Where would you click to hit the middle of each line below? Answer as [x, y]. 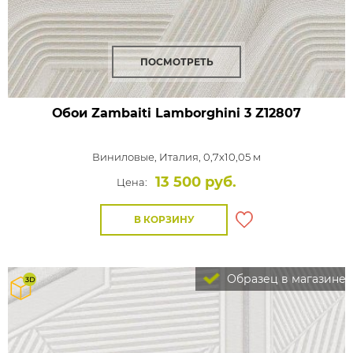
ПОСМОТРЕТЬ [176, 62]
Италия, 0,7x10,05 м [210, 157]
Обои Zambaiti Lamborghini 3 [152, 113]
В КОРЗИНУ [164, 219]
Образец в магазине [285, 279]
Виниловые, [126, 157]
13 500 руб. [196, 182]
